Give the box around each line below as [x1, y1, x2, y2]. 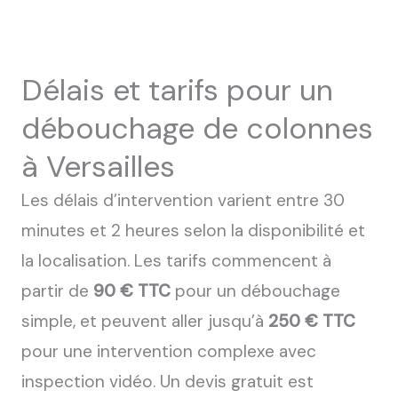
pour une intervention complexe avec [21, 339, 316, 362]
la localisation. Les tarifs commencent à [21, 249, 331, 272]
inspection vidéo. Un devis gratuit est [21, 370, 314, 393]
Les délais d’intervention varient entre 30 [21, 188, 345, 211]
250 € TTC [268, 309, 355, 332]
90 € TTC [93, 279, 171, 302]
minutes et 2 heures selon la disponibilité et [21, 219, 365, 242]
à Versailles [21, 147, 175, 186]
